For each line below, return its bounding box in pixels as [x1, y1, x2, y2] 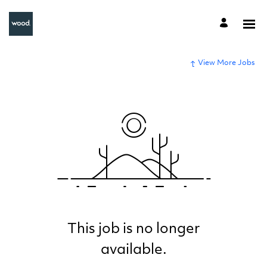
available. [100, 243, 167, 258]
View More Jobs [198, 60, 255, 67]
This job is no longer [67, 222, 200, 237]
